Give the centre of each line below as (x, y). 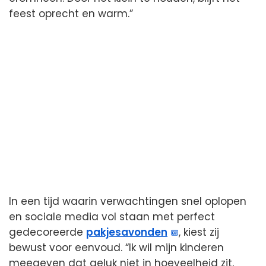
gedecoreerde (47, 232)
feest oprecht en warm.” (71, 13)
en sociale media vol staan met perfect (112, 216)
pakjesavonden (127, 232)
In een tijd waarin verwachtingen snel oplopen (128, 201)
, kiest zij (199, 232)
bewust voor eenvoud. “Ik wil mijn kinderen (116, 247)
